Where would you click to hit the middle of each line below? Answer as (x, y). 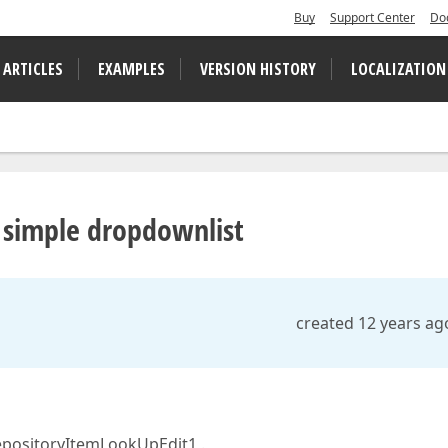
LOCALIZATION (398, 69)
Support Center (372, 17)
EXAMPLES (131, 69)
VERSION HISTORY (258, 69)
